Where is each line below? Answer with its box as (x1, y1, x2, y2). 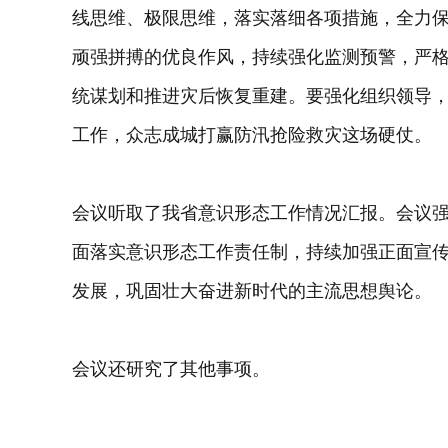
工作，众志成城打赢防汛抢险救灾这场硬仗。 (72, 125, 432, 145)
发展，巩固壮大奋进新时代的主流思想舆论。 (72, 281, 432, 301)
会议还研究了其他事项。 (72, 359, 270, 379)
